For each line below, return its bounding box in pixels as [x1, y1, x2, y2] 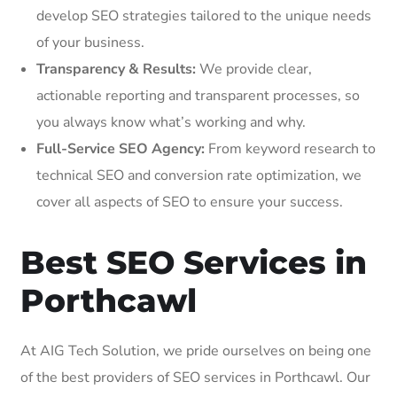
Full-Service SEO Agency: [36, 138, 205, 159]
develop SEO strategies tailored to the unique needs [36, 5, 371, 26]
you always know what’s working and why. [36, 112, 306, 132]
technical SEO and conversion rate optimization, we [36, 165, 362, 185]
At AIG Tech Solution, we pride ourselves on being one [20, 340, 371, 361]
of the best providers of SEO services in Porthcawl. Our [20, 367, 370, 387]
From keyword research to [205, 138, 376, 159]
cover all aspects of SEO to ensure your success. [36, 191, 343, 212]
